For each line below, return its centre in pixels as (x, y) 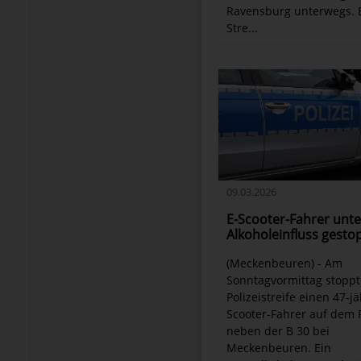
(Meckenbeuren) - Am (285, 263)
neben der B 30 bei (278, 331)
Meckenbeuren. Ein (279, 348)
